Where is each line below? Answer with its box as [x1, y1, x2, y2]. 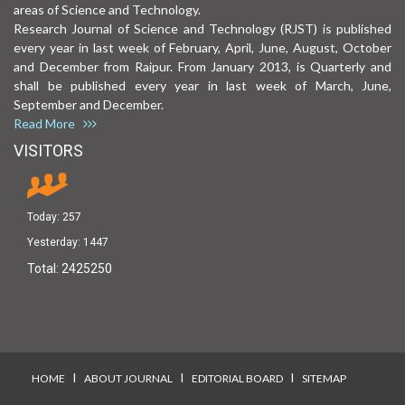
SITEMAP [302, 371, 346, 385]
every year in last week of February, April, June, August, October [14, 39, 391, 55]
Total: [27, 260, 61, 276]
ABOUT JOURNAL [84, 371, 173, 385]
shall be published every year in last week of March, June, [14, 77, 391, 93]
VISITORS [14, 140, 83, 160]
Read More [14, 115, 83, 131]
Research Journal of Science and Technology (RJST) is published [14, 20, 391, 36]
